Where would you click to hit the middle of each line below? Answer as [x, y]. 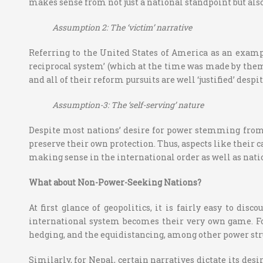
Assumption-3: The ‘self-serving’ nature [129, 105]
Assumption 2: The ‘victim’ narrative [123, 28]
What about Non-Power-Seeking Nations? [115, 183]
